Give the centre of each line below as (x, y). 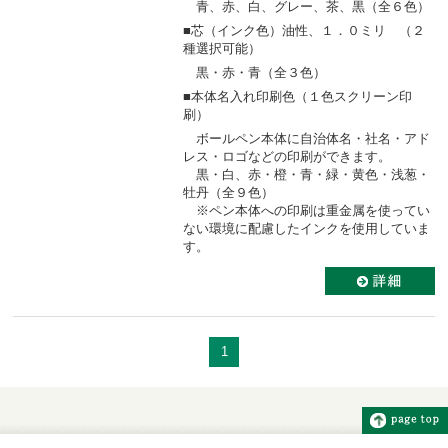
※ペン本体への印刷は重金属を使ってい (306, 210)
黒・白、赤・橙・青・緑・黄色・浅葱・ (306, 174)
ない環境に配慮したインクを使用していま (306, 228)
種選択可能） (222, 48)
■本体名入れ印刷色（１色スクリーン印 (297, 96)
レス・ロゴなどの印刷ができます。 (287, 156)
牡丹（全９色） (228, 192)
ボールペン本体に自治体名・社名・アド (306, 138)
